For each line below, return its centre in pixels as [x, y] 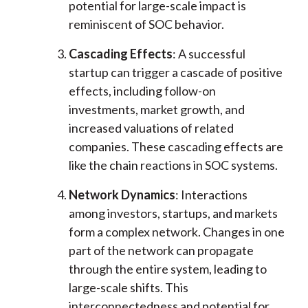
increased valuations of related [151, 128]
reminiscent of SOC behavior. [146, 24]
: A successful [209, 54]
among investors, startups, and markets [173, 213]
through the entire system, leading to [167, 269]
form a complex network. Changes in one [176, 232]
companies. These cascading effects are [176, 147]
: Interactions [211, 195]
